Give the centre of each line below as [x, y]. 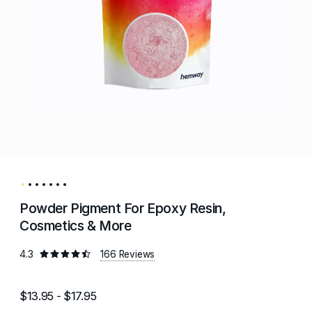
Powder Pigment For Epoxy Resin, [123, 208]
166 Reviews [128, 254]
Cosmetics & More [76, 226]
